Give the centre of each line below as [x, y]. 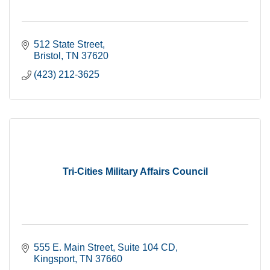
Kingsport [54, 259]
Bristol [47, 56]
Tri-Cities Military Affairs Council [135, 171]
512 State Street [68, 44]
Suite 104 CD [146, 247]
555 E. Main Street [73, 247]
